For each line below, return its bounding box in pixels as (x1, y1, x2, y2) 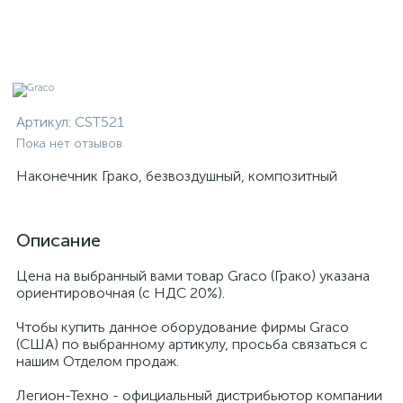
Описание (16, 229, 101, 251)
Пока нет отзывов (16, 136, 122, 151)
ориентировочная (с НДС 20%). (16, 284, 225, 301)
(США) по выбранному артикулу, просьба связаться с (16, 336, 368, 353)
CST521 (75, 113, 124, 130)
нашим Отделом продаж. (16, 353, 179, 370)
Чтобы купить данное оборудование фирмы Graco (16, 318, 349, 336)
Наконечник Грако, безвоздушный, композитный (16, 167, 337, 184)
